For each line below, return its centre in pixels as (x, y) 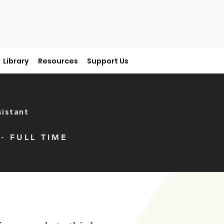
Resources (58, 61)
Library (16, 61)
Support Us (108, 61)
